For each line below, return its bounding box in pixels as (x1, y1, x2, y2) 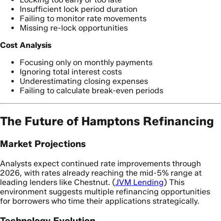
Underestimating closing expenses (20, 76, 148, 86)
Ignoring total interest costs (20, 67, 122, 77)
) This (164, 177, 184, 187)
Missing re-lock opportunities (20, 23, 128, 33)
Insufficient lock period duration (20, 4, 138, 14)
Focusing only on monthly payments (20, 58, 152, 68)
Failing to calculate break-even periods (20, 86, 163, 96)
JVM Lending (115, 177, 164, 187)
